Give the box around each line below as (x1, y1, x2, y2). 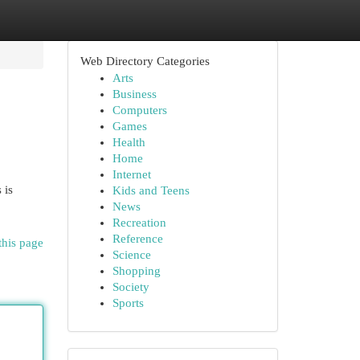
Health (112, 136, 145, 149)
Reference (112, 232, 163, 245)
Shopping (112, 264, 161, 277)
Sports (112, 297, 144, 309)
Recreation (112, 216, 166, 229)
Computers (112, 104, 167, 117)
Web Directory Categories (80, 55, 210, 67)
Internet (112, 168, 151, 181)
